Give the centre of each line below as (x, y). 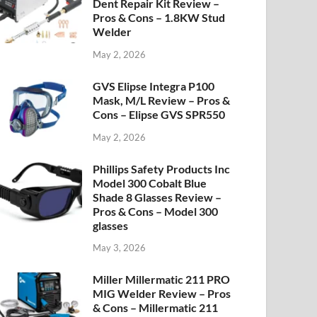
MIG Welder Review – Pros (162, 294)
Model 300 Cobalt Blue (150, 183)
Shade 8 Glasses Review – (157, 197)
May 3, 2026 (120, 248)
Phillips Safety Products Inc (162, 168)
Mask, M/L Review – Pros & (162, 100)
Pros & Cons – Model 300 (156, 211)
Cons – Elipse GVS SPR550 (159, 114)
